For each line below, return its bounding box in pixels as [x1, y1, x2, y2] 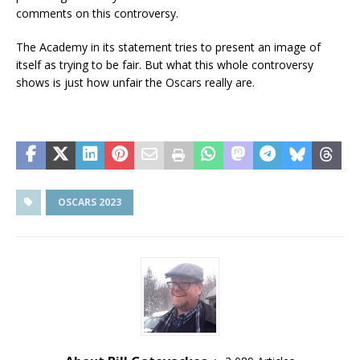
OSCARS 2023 [58, 194, 121, 209]
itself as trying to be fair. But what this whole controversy [16, 56, 313, 72]
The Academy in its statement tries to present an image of [16, 39, 321, 55]
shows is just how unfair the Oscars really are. [16, 74, 255, 90]
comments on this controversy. [16, 5, 178, 21]
